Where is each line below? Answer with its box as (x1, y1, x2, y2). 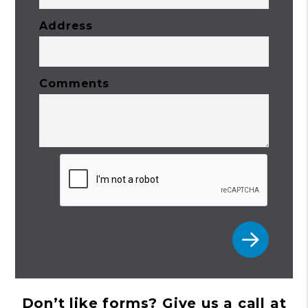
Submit (38, 160, 83, 173)
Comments (39, 77, 109, 90)
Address (39, 19, 93, 32)
